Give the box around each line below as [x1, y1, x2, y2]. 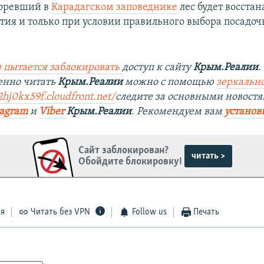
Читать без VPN [31, 207, 91, 217]
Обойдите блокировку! [78, 156, 183, 167]
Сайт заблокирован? [78, 144, 169, 156]
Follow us [131, 207, 167, 217]
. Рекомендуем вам [131, 106, 225, 118]
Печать [193, 207, 220, 217]
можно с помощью [123, 77, 217, 88]
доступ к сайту [122, 62, 194, 74]
